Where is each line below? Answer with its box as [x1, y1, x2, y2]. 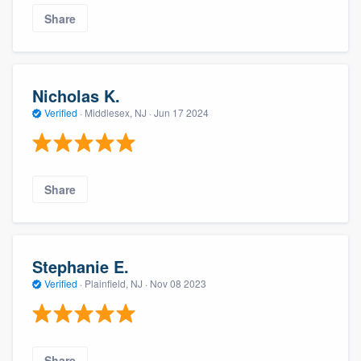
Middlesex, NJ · [82, 106, 154, 120]
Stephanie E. [32, 255, 129, 279]
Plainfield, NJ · [82, 276, 150, 291]
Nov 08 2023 [150, 276, 206, 291]
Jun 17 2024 [154, 106, 209, 120]
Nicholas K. [32, 84, 120, 108]
